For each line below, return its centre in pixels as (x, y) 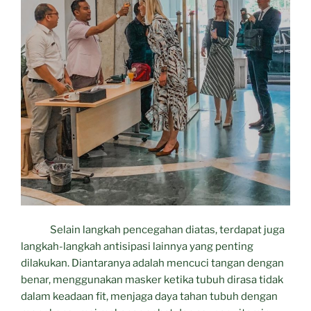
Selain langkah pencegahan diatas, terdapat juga (153, 229)
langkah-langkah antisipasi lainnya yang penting (137, 246)
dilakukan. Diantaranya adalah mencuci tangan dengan (152, 263)
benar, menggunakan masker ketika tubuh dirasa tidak (152, 279)
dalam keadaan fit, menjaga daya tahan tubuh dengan (149, 296)
